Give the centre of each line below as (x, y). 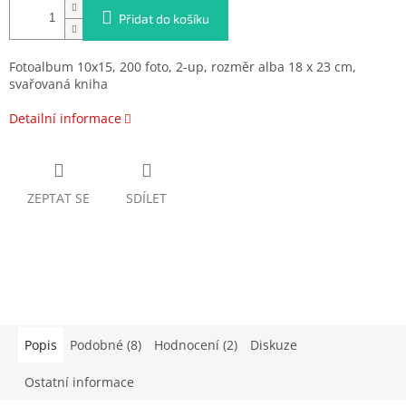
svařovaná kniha (58, 84)
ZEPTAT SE (58, 198)
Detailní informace (65, 119)
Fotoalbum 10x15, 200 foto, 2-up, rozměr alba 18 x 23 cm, (183, 67)
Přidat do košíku (164, 19)
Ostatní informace (79, 382)
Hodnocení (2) (196, 344)
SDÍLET (146, 198)
